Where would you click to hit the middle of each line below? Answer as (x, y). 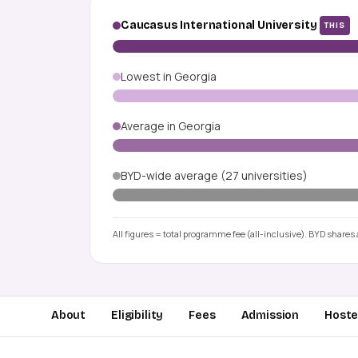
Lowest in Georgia (169, 77)
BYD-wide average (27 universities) (214, 176)
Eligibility (137, 316)
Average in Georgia (171, 126)
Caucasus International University (219, 26)
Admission (270, 316)
